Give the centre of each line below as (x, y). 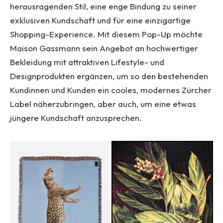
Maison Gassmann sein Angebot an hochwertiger (104, 48)
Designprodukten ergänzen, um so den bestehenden (109, 76)
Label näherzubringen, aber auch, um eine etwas (103, 104)
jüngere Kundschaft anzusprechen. (76, 118)
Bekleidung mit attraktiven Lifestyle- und (87, 62)
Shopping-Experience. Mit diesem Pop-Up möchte (106, 34)
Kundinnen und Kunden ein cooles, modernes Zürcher (111, 90)
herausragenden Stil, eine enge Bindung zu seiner (103, 6)
